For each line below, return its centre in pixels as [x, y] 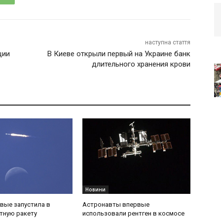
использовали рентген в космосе [134, 214]
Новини [96, 190]
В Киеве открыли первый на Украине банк [119, 54]
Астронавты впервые [116, 205]
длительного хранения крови [141, 64]
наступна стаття [167, 43]
